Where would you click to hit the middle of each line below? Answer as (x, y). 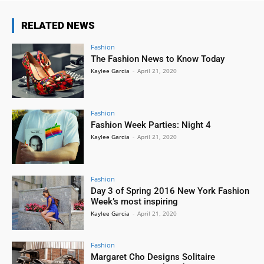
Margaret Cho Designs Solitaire (153, 257)
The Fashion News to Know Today (158, 59)
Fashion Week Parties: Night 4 (151, 125)
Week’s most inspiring (135, 201)
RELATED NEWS (58, 26)
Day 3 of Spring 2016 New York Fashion (170, 191)
